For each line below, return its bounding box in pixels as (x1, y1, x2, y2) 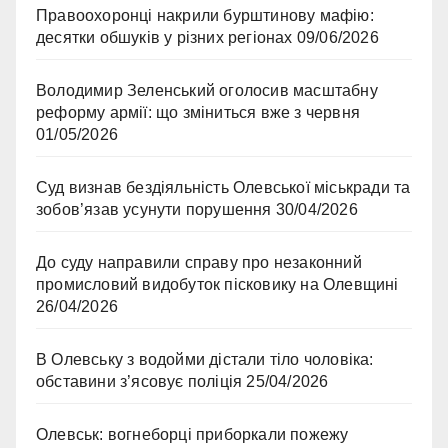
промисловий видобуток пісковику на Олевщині (36, 276, 399, 294)
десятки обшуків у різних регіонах (36, 29, 293, 47)
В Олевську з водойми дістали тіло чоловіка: (36, 351, 374, 369)
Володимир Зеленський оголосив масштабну (36, 82, 378, 100)
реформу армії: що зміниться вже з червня (36, 104, 361, 122)
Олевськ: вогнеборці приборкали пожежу (36, 426, 349, 444)
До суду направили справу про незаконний (36, 254, 362, 272)
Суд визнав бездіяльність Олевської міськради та (36, 179, 411, 197)
